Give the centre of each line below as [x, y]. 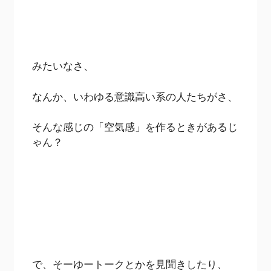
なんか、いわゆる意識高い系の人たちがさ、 [135, 96]
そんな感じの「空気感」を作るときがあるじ [135, 127]
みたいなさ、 [63, 66]
